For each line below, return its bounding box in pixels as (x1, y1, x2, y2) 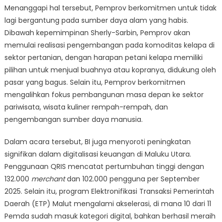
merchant (31, 174, 65, 184)
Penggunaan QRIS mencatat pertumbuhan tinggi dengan (4, 162, 204, 172)
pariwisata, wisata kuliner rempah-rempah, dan (4, 102, 168, 112)
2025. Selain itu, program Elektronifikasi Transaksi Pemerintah (4, 186, 214, 197)
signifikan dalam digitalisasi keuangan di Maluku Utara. (4, 149, 191, 160)
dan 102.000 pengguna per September (64, 174, 200, 184)
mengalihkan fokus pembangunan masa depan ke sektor (4, 90, 204, 100)
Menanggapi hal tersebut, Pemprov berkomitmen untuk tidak (4, 3, 217, 13)
